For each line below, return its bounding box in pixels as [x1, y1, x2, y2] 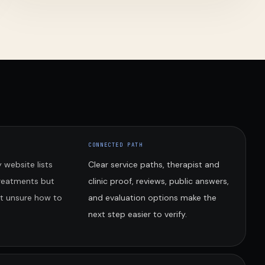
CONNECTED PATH [88, 141, 143, 148]
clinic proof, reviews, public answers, [88, 176, 230, 186]
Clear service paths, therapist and [88, 159, 220, 170]
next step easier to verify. [88, 209, 188, 219]
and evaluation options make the [88, 192, 217, 203]
